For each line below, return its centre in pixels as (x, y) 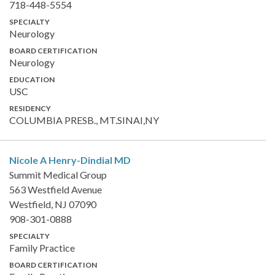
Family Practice (42, 247)
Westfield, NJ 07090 (53, 204)
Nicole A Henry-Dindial (62, 160)
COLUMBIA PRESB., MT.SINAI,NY (84, 120)
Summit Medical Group (58, 174)
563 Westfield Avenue (56, 189)
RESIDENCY (30, 108)
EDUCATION (32, 79)
